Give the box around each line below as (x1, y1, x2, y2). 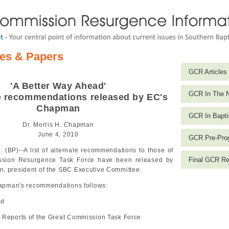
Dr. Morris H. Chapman (22, 121, 94, 128)
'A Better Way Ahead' (10, 80, 106, 91)
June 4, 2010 (38, 130, 79, 138)
